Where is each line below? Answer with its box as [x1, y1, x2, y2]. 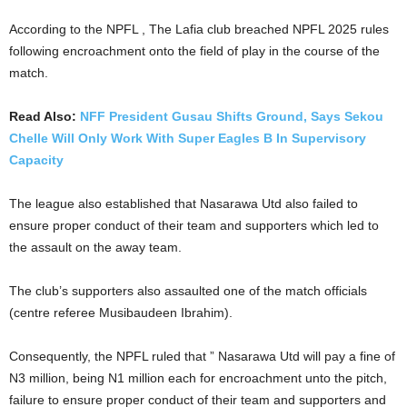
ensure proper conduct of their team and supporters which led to [9, 218, 379, 233]
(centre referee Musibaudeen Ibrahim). [9, 305, 233, 320]
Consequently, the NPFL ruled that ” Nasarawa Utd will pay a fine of [9, 349, 395, 363]
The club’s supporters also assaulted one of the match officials [9, 283, 367, 298]
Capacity [9, 153, 64, 167]
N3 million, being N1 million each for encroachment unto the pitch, [9, 371, 387, 385]
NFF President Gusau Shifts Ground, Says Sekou [80, 109, 383, 124]
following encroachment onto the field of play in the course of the [9, 44, 380, 58]
